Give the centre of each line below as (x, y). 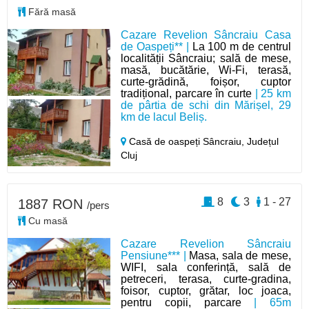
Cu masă (47, 221)
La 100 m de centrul (241, 47)
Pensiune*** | (155, 256)
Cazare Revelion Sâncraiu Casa (206, 35)
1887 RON (52, 204)
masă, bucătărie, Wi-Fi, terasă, (206, 70)
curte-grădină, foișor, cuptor (206, 82)
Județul (263, 141)
